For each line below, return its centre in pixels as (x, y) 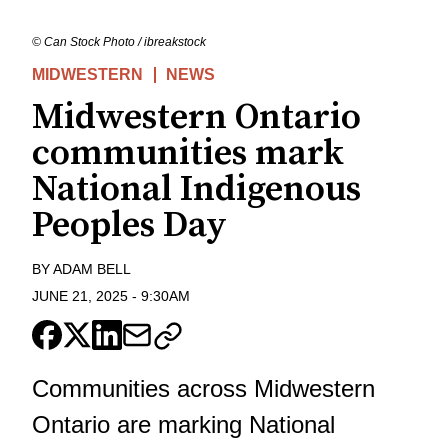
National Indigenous (196, 190)
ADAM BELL (92, 269)
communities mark (188, 154)
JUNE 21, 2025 (80, 295)
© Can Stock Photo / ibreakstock (119, 42)
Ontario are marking (140, 424)
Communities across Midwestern (203, 388)
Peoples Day (129, 226)
